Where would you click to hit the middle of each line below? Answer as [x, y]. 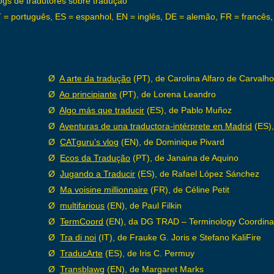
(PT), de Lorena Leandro [167, 94]
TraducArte [82, 253]
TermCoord [82, 221]
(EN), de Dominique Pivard [172, 142]
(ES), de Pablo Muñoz [188, 110]
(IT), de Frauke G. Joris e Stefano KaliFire [179, 237]
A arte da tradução [95, 78]
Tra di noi [78, 237]
